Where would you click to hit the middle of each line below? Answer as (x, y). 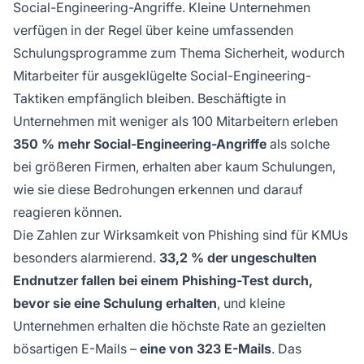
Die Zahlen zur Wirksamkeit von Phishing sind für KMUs (180, 234)
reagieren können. (67, 212)
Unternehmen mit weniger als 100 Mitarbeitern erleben (175, 121)
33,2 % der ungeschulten (238, 257)
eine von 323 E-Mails (206, 348)
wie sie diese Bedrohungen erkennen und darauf (158, 189)
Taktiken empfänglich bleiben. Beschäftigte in (149, 98)
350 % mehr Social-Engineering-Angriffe (140, 143)
